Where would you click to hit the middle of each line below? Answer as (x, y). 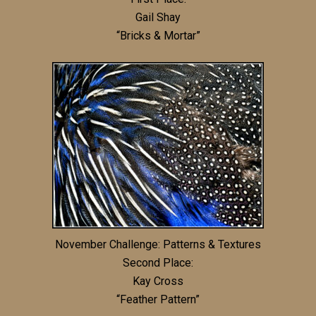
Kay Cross (158, 281)
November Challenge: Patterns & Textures (158, 244)
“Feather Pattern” (158, 299)
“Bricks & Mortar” (158, 35)
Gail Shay (158, 17)
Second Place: (158, 262)
